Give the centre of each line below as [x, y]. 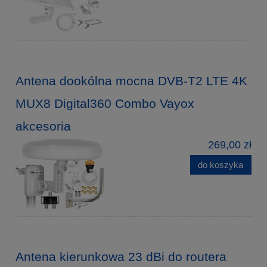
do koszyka [221, 164]
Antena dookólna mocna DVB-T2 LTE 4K [131, 80]
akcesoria [43, 126]
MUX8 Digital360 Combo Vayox [105, 103]
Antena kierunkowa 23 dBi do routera [121, 256]
